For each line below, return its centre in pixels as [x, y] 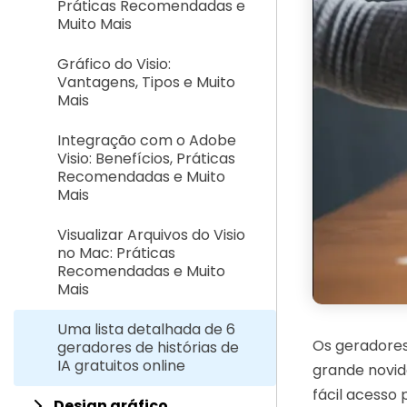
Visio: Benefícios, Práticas [146, 159]
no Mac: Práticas [116, 253]
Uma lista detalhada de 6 [146, 329]
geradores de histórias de [148, 347]
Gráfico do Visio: [114, 64]
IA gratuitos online [121, 366]
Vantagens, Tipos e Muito [146, 82]
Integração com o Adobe [147, 140]
